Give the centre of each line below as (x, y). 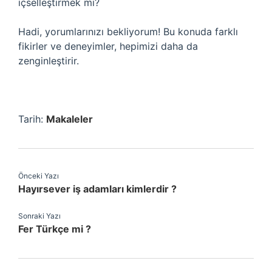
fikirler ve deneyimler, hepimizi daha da (108, 46)
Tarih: (32, 119)
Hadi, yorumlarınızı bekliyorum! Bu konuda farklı (128, 32)
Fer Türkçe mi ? (55, 229)
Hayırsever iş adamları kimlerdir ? (97, 189)
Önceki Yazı (39, 176)
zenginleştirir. (49, 61)
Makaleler (70, 119)
